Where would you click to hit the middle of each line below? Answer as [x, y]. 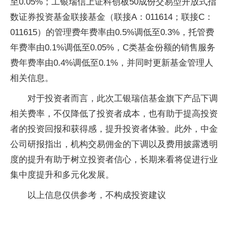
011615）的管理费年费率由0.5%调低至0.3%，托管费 [112, 32]
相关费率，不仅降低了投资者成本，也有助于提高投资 [114, 114]
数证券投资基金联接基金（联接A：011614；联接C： [112, 17]
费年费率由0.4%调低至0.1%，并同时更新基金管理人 [112, 63]
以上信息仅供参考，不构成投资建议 [97, 195]
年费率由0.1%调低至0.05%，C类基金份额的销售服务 [113, 48]
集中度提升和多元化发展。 [62, 175]
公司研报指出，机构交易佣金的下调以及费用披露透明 [114, 144]
